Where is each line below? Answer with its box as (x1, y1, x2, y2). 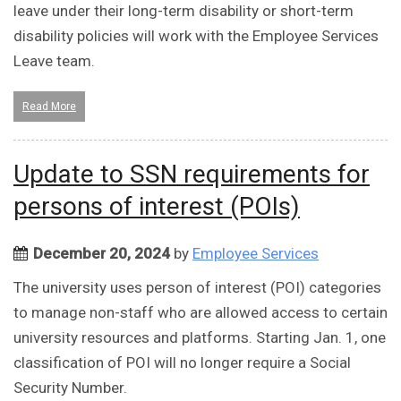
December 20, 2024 (33, 244, 170, 263)
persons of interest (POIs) (13, 192, 300, 222)
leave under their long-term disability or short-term (13, 2, 354, 21)
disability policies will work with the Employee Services (13, 27, 379, 46)
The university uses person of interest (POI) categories (13, 278, 381, 297)
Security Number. (13, 379, 127, 397)
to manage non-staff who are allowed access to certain (13, 303, 388, 322)
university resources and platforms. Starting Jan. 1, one (13, 328, 386, 347)
